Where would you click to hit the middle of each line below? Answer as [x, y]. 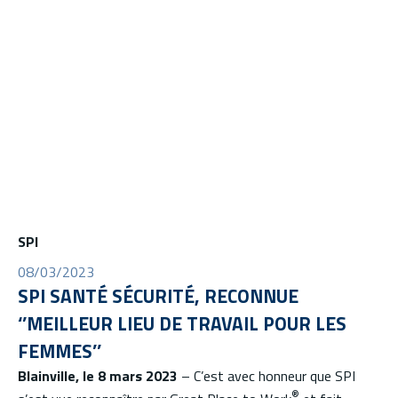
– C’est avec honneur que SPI [267, 376]
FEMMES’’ [60, 351]
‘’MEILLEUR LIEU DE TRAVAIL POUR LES [182, 324]
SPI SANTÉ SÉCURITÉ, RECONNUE [158, 296]
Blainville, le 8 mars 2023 [98, 376]
